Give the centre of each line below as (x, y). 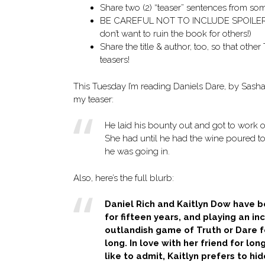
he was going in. (137, 151)
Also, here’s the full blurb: (124, 178)
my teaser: (93, 99)
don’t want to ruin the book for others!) (176, 34)
